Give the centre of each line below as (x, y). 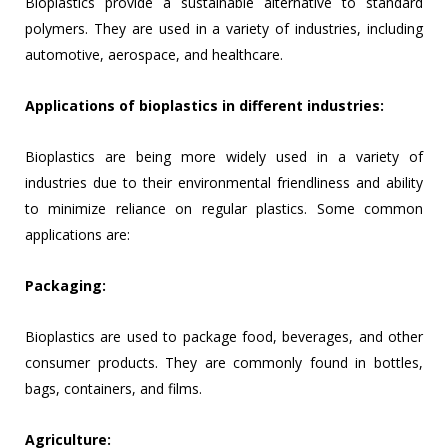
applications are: (77, 235)
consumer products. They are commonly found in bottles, (224, 363)
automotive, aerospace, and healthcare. (154, 55)
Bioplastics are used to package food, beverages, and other (224, 337)
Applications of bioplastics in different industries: (204, 106)
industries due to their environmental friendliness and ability (224, 183)
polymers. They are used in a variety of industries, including (224, 29)
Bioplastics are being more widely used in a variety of (224, 157)
